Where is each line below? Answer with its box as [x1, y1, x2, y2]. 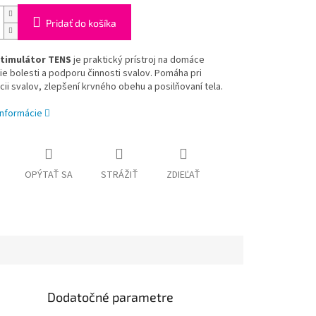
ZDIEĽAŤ [166, 168, 200, 183]
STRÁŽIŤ [100, 168, 138, 183]
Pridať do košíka [45, 17, 116, 30]
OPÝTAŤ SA [24, 168, 73, 183]
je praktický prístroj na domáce [71, 53, 205, 68]
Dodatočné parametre [47, 288, 174, 305]
